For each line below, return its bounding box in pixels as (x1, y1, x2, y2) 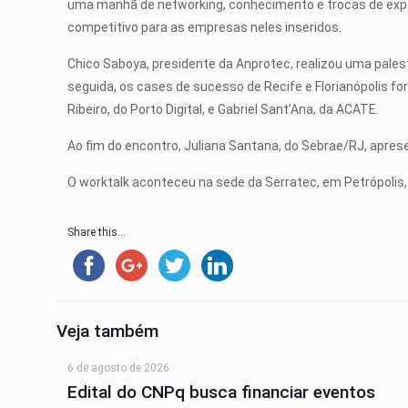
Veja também (56, 320, 158, 342)
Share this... (67, 225, 127, 239)
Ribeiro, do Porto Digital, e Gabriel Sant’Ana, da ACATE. (67, 101, 380, 117)
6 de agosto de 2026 (67, 361, 170, 374)
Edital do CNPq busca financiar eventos (67, 381, 376, 403)
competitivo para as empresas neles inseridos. (67, 19, 342, 35)
